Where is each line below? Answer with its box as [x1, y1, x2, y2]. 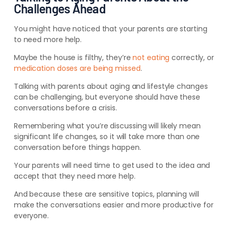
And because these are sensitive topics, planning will [13, 189, 199, 199]
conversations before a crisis [13, 103, 116, 113]
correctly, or [169, 52, 214, 63]
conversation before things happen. [13, 142, 141, 152]
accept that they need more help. [13, 171, 136, 181]
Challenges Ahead [13, 1, 105, 16]
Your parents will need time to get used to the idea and [13, 160, 210, 170]
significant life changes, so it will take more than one [13, 131, 200, 142]
